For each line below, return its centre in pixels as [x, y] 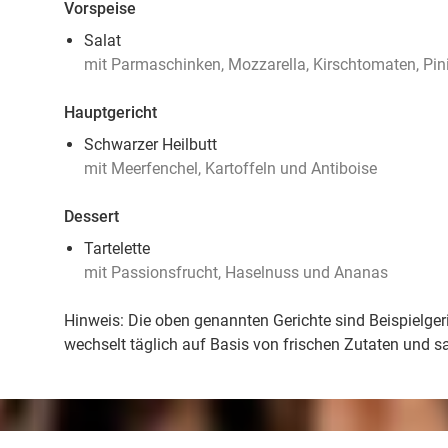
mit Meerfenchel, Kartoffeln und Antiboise [230, 168]
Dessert [91, 216]
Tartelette [117, 248]
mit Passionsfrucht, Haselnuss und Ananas [236, 272]
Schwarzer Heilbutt [150, 144]
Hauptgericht [110, 112]
